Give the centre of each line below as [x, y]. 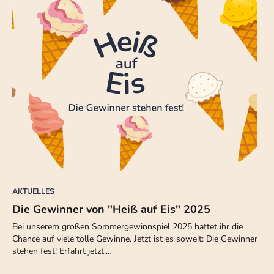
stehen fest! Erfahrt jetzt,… [62, 251]
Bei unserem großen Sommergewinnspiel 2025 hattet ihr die [128, 227]
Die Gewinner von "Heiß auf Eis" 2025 [111, 209]
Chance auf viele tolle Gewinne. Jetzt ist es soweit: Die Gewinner [135, 239]
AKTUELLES [33, 192]
